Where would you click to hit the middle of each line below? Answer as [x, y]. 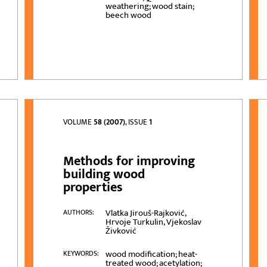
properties [93, 188]
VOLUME [79, 122]
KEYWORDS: [81, 254]
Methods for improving [129, 162]
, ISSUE [137, 122]
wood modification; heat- [151, 254]
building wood [104, 175]
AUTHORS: [79, 212]
